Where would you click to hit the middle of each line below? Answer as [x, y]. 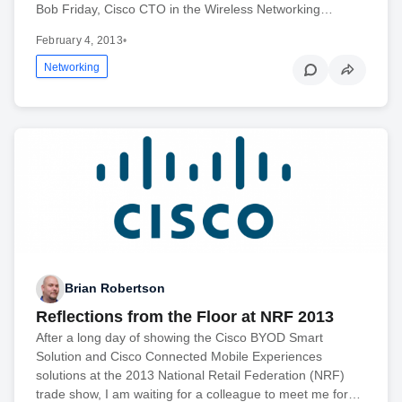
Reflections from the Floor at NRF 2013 [185, 316]
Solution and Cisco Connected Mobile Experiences [179, 356]
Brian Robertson [115, 288]
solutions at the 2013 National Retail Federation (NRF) [190, 375]
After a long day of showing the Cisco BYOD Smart [179, 337]
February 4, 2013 [79, 40]
